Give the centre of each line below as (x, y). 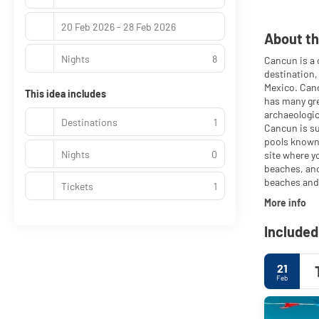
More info (285, 203)
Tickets (77, 186)
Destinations (89, 122)
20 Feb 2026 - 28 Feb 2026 (119, 26)
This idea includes (66, 94)
